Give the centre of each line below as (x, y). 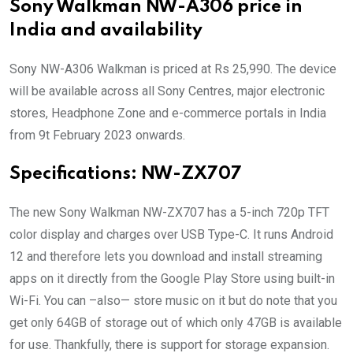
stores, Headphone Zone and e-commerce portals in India (168, 113)
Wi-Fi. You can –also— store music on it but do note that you (173, 301)
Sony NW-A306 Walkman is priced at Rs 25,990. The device (173, 69)
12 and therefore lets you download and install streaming (166, 257)
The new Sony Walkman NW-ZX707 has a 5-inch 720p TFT (169, 213)
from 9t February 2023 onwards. (97, 136)
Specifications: (75, 175)
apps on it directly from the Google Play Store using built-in (172, 279)
